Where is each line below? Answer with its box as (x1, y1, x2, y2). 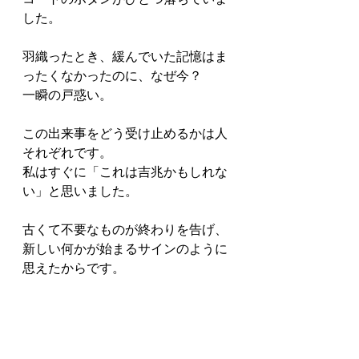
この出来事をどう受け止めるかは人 (22, 126, 228, 141)
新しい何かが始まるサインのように (22, 241, 228, 256)
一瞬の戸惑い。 (22, 87, 112, 103)
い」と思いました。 (22, 184, 138, 199)
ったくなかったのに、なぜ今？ (22, 68, 202, 83)
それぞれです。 (22, 145, 112, 160)
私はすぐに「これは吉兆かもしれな (22, 164, 228, 179)
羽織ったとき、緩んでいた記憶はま (22, 49, 228, 64)
